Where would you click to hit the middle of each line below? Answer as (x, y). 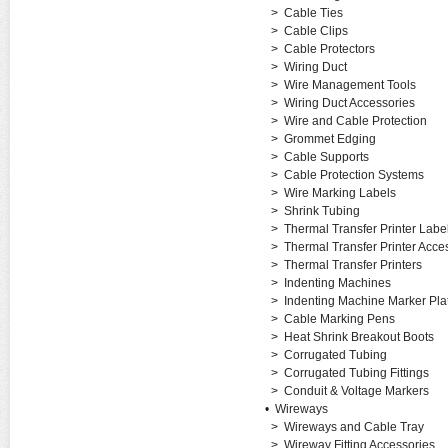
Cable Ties (313, 13)
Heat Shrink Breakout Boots (358, 337)
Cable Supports (326, 157)
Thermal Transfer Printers (352, 265)
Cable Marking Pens (339, 319)
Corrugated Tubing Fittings (356, 373)
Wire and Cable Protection (355, 121)
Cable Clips (315, 31)
